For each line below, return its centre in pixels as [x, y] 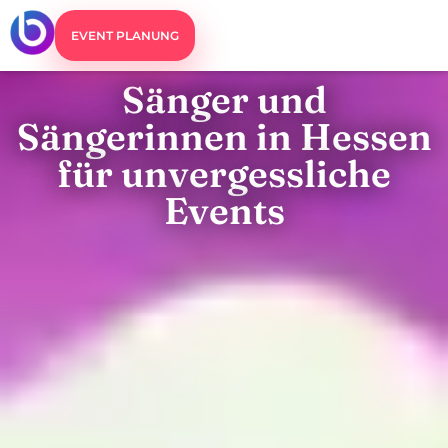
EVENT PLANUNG [125, 35]
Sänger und [224, 99]
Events [224, 210]
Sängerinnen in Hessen [224, 136]
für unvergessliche [224, 173]
